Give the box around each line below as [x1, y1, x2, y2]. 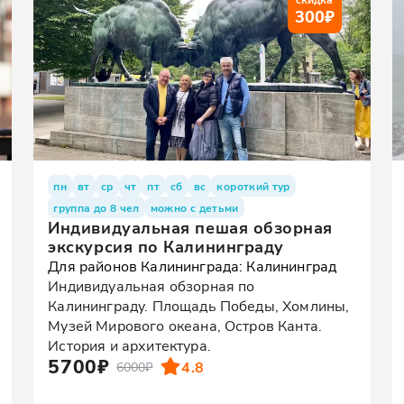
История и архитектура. [48, 335, 211, 354]
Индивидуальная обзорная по [48, 276, 255, 295]
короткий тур [216, 179, 290, 193]
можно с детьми [150, 200, 239, 215]
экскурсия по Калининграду [48, 235, 284, 257]
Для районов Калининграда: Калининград [48, 256, 337, 275]
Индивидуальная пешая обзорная [48, 216, 333, 238]
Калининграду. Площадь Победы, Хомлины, [48, 296, 350, 315]
